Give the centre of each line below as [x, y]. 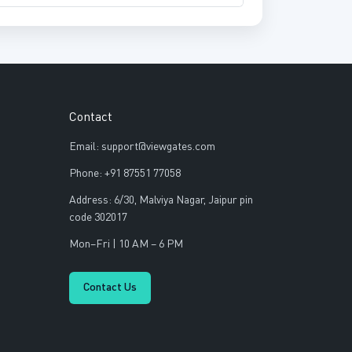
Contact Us [110, 288]
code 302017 [99, 218]
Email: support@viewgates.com [143, 147]
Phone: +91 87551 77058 [125, 174]
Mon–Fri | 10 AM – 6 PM [126, 245]
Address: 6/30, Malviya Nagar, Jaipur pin [161, 201]
